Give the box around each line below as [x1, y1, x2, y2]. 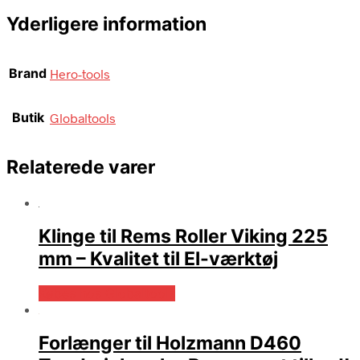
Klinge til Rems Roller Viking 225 [39, 224, 328, 247]
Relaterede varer [6, 156, 155, 179]
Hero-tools [50, 66, 110, 82]
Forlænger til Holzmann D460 [39, 332, 301, 355]
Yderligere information [6, 12, 207, 35]
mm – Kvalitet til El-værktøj [39, 247, 278, 270]
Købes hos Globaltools [39, 284, 175, 301]
